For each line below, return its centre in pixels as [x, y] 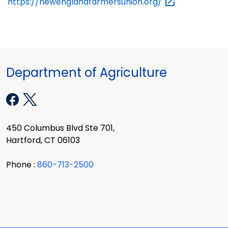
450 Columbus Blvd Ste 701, [60, 128]
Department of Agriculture [87, 73]
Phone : [22, 164]
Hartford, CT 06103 [43, 140]
